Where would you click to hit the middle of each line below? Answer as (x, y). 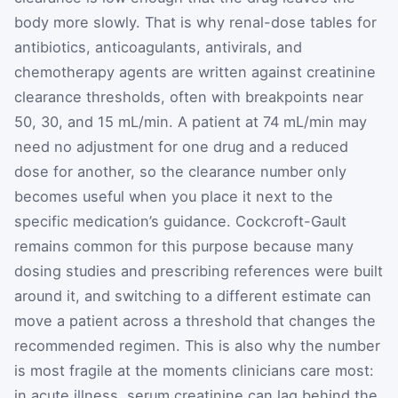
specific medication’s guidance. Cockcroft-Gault (180, 221)
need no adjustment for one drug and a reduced (181, 146)
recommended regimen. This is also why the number (197, 345)
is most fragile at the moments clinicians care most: (194, 370)
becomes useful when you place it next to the (174, 196)
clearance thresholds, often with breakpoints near (189, 96)
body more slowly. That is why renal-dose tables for (195, 22)
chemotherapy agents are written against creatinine (195, 72)
